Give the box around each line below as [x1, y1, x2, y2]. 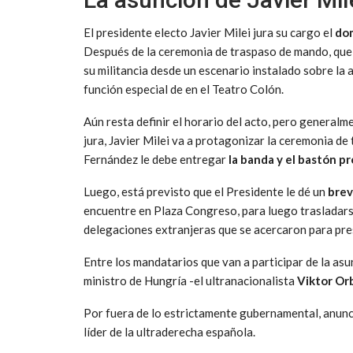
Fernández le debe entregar [84, 152, 226, 167]
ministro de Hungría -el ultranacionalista [84, 273, 297, 288]
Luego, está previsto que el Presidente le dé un [84, 184, 328, 199]
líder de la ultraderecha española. [84, 325, 255, 340]
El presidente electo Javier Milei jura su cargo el [84, 25, 333, 40]
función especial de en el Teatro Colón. [84, 82, 284, 97]
